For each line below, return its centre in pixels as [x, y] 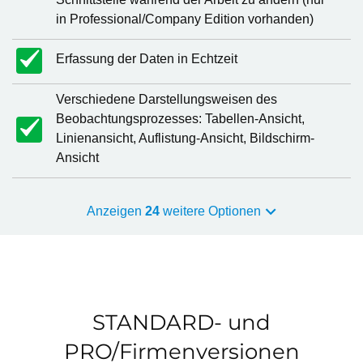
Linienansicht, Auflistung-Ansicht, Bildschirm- [185, 138]
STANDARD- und [181, 322]
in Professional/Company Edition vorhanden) [185, 19]
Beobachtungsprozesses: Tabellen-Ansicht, [180, 119]
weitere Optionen [211, 211]
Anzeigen [115, 211]
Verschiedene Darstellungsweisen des [167, 99]
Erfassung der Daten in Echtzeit [147, 59]
